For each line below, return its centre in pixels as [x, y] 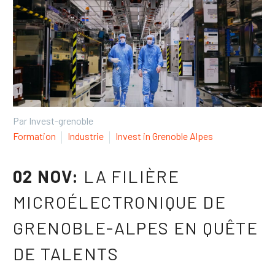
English [60, 29]
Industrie [86, 136]
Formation [34, 136]
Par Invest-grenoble [53, 121]
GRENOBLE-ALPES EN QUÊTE [136, 228]
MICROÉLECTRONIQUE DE [119, 202]
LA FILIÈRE [132, 176]
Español [61, 60]
